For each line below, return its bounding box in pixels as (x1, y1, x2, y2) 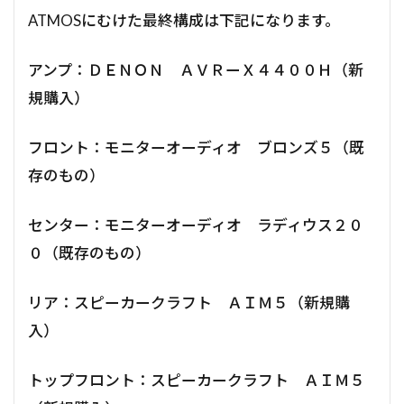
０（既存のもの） (28, 243, 151, 262)
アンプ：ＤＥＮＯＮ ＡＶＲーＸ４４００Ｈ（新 (28, 60, 363, 79)
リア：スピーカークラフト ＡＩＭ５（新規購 (28, 293, 350, 312)
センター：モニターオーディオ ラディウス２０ (28, 216, 363, 234)
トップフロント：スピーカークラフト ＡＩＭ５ (28, 371, 365, 390)
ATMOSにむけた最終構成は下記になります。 (28, 11, 340, 30)
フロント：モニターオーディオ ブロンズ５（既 (28, 138, 364, 157)
